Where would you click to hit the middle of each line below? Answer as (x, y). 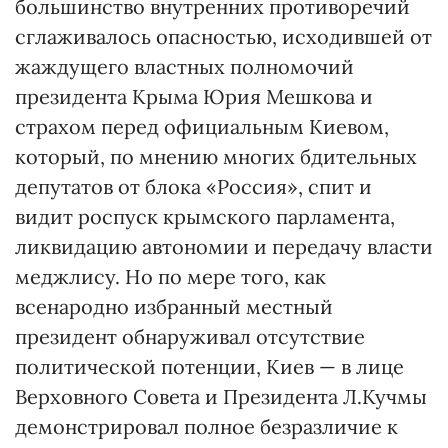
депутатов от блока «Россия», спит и (193, 186)
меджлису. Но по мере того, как (170, 276)
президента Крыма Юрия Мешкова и (194, 96)
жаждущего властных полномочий (184, 66)
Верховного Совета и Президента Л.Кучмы (221, 396)
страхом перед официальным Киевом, (202, 126)
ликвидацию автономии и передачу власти (224, 246)
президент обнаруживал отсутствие (190, 336)
